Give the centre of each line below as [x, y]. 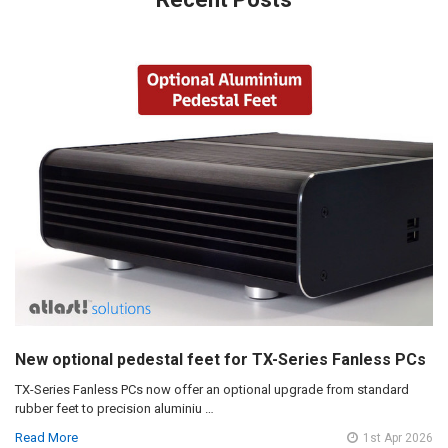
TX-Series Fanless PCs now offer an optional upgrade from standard [211, 390]
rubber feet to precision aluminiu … [114, 409]
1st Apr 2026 [398, 438]
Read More [46, 437]
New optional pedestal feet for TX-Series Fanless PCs [220, 360]
